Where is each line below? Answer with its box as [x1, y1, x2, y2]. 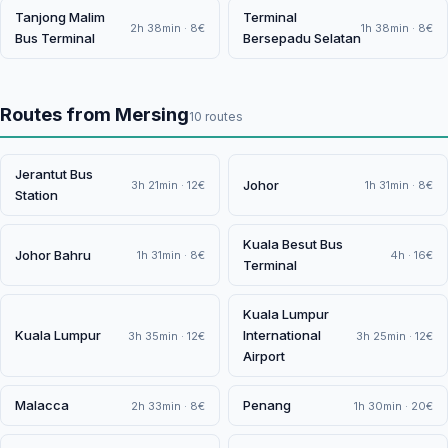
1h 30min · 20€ [354, 398, 433, 413]
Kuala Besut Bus [243, 236, 343, 252]
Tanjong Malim [15, 9, 105, 25]
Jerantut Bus [15, 166, 93, 182]
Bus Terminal [15, 30, 95, 46]
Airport [243, 348, 285, 364]
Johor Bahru [15, 246, 91, 263]
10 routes [189, 109, 243, 124]
